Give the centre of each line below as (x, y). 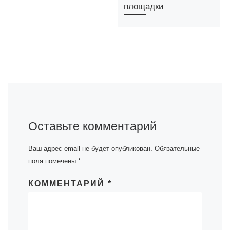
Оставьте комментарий (92, 125)
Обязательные (177, 148)
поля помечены (53, 160)
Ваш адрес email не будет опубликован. (90, 148)
